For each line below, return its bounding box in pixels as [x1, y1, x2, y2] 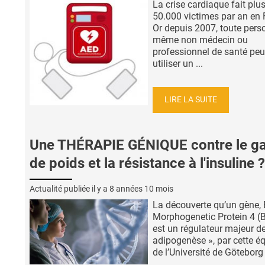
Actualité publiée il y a [30, 183, 109, 193]
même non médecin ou [153, 34, 248, 46]
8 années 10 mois [109, 183, 173, 193]
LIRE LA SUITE [164, 94, 217, 105]
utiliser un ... [153, 58, 203, 70]
